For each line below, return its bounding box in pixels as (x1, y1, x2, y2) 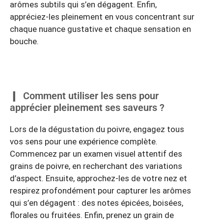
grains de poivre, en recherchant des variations (10, 161, 182, 171)
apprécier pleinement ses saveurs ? (10, 102, 165, 114)
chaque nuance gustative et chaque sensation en (10, 24, 191, 34)
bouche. (10, 36, 39, 47)
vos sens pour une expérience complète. (10, 137, 158, 147)
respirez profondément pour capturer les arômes (10, 186, 191, 196)
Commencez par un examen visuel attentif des (10, 149, 182, 159)
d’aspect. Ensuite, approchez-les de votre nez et (10, 173, 187, 184)
